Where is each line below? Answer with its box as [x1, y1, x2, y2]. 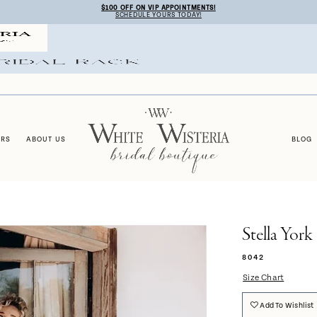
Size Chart [243, 273, 284, 283]
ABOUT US [25, 134, 66, 144]
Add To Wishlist [260, 301, 314, 311]
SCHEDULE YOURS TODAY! [115, 11, 202, 20]
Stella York [241, 223, 313, 248]
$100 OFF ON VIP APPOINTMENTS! [101, 4, 216, 13]
